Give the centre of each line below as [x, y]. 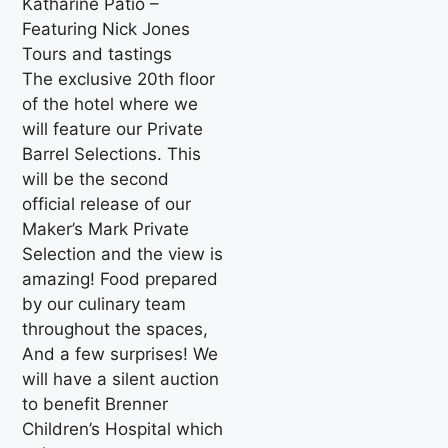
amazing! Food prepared [120, 278]
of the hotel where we [110, 103]
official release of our [107, 203]
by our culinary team [104, 303]
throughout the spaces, [115, 328]
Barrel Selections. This [112, 153]
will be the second [96, 178]
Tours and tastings [97, 53]
